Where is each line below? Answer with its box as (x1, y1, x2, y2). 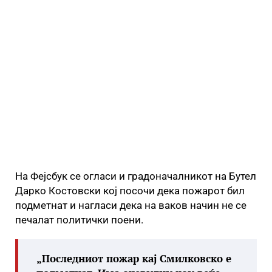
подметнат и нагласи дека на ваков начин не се (15, 199, 246, 211)
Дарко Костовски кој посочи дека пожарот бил (15, 185, 245, 197)
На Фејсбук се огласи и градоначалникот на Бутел (15, 170, 256, 182)
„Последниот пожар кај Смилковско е (36, 251, 231, 265)
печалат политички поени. (15, 214, 143, 226)
